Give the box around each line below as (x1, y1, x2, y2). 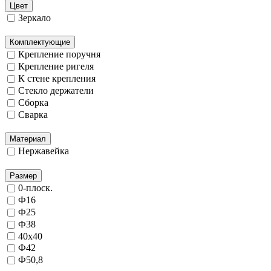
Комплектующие (10, 38, 70, 47)
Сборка (18, 97, 48, 108)
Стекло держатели (18, 85, 94, 96)
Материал (10, 134, 46, 144)
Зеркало (18, 12, 51, 23)
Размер (10, 171, 37, 181)
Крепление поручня (18, 49, 100, 60)
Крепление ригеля (18, 61, 94, 72)
